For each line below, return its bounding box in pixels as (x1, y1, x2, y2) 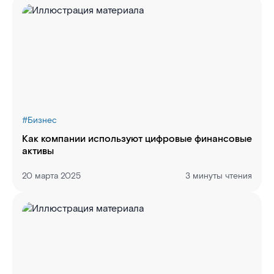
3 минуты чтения (185, 171, 252, 182)
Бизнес (28, 115, 57, 126)
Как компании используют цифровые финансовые (22, 133, 252, 146)
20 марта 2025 (22, 171, 81, 182)
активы (22, 145, 54, 158)
